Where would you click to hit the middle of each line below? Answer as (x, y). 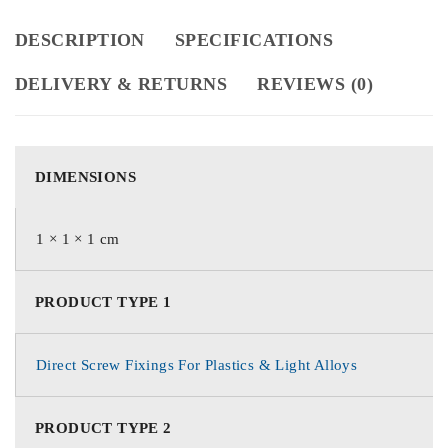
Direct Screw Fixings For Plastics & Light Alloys (197, 365)
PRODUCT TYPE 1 (103, 302)
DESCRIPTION (80, 40)
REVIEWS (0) (315, 84)
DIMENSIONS (85, 177)
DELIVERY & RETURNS (121, 84)
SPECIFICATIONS (254, 40)
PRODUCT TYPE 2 (103, 428)
